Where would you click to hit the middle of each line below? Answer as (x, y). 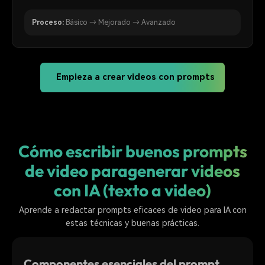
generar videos (184, 170)
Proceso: (48, 22)
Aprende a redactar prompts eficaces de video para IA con (132, 210)
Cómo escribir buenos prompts (132, 151)
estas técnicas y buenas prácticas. (132, 223)
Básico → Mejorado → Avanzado (120, 22)
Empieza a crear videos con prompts (136, 77)
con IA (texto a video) (132, 190)
